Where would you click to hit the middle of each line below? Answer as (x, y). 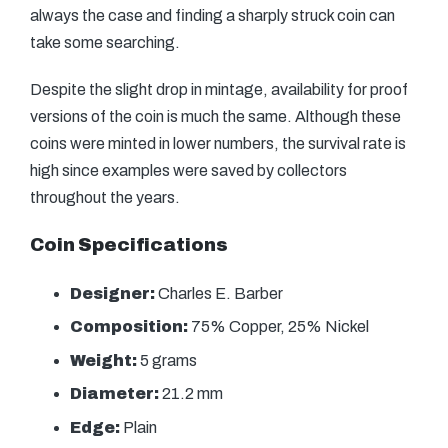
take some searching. (105, 42)
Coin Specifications (129, 245)
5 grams (167, 360)
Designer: (112, 293)
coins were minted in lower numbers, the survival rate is (218, 143)
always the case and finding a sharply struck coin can (212, 15)
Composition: (130, 327)
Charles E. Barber (219, 293)
